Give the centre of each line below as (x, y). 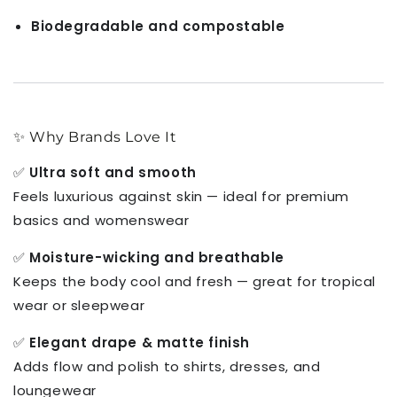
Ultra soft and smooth (113, 173)
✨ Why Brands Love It (95, 137)
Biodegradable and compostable (158, 27)
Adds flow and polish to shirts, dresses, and (167, 367)
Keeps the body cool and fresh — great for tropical (195, 282)
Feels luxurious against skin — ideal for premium (181, 197)
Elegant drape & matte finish (140, 343)
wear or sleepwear (79, 306)
